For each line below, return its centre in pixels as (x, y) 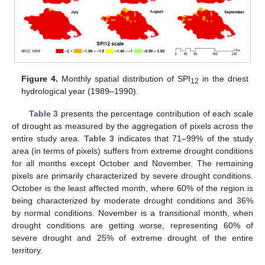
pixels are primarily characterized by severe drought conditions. (132, 176)
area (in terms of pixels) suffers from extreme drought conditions (132, 151)
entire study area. (48, 139)
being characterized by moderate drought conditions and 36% (132, 201)
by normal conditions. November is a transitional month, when (132, 213)
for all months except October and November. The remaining (132, 164)
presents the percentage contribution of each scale (156, 114)
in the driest (224, 79)
